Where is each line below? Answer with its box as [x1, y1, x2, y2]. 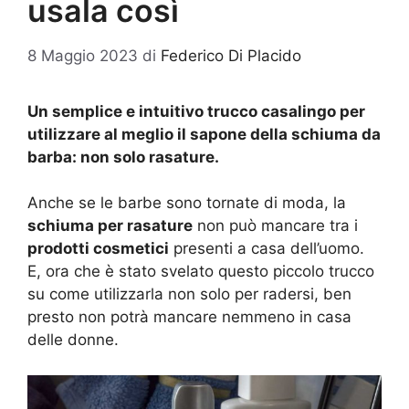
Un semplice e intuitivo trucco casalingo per [27, 101, 365, 121]
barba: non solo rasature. [27, 147, 219, 166]
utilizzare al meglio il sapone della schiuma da [27, 124, 381, 143]
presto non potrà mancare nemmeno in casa [27, 308, 351, 326]
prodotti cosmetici [27, 239, 169, 257]
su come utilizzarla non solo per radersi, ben [27, 285, 351, 303]
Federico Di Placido [161, 46, 301, 65]
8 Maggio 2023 [27, 46, 138, 65]
